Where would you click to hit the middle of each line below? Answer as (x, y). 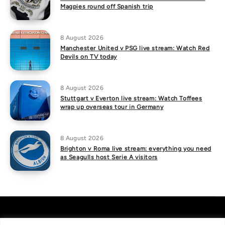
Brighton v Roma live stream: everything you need (136, 149)
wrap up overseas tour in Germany (112, 107)
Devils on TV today (89, 57)
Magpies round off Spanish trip (107, 7)
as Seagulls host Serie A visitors (109, 157)
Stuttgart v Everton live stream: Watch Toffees (131, 98)
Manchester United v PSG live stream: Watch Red (135, 48)
